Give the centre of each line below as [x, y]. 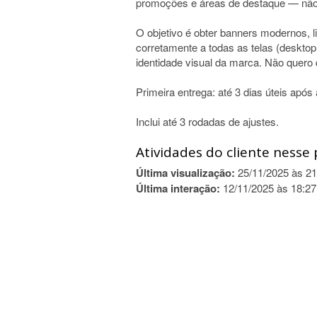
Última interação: [178, 188]
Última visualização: [185, 173]
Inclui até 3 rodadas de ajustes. [207, 121]
